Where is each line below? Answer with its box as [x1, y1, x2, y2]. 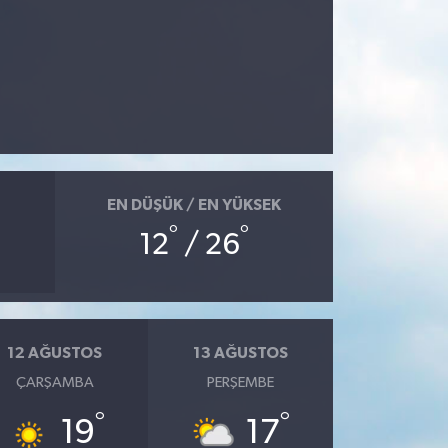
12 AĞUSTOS [7, 345, 103, 361]
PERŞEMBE [206, 374, 274, 390]
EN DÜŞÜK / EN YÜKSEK [106, 197, 281, 213]
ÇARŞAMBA [15, 374, 94, 390]
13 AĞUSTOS [192, 345, 288, 361]
